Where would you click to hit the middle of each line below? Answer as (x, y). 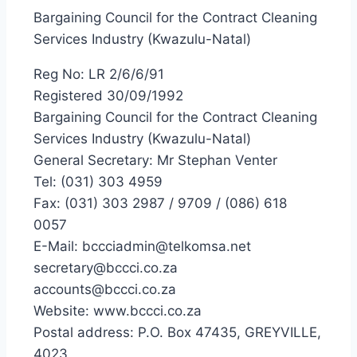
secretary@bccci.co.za (106, 268)
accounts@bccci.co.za (105, 289)
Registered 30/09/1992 (108, 96)
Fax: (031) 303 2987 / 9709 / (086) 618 (160, 203)
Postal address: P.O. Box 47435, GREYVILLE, (177, 332)
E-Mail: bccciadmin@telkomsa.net (142, 246)
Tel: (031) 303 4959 (98, 182)
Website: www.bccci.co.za (118, 311)
